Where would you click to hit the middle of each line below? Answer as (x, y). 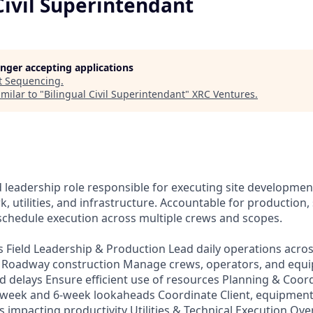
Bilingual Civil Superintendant (115, 94)
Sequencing (33, 81)
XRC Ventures (224, 94)
